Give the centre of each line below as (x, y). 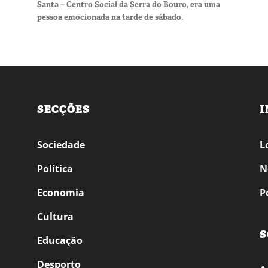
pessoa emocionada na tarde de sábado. (110, 17)
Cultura (55, 216)
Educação (60, 240)
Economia (61, 192)
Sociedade (61, 144)
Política (55, 168)
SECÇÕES (63, 109)
